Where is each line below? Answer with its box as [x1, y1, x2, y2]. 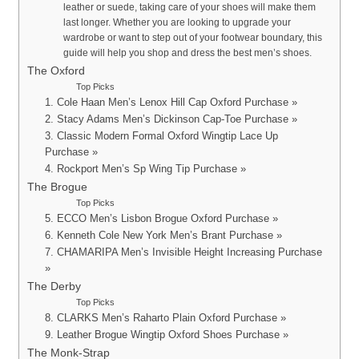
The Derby [26, 280, 81, 293]
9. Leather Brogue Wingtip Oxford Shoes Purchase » [45, 329, 289, 341]
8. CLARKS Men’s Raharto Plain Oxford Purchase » [45, 312, 287, 325]
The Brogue [26, 180, 87, 194]
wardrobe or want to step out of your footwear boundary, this [63, 32, 323, 44]
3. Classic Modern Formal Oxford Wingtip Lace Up [45, 130, 279, 143]
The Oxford [26, 64, 85, 78]
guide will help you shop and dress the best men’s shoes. [63, 47, 313, 59]
